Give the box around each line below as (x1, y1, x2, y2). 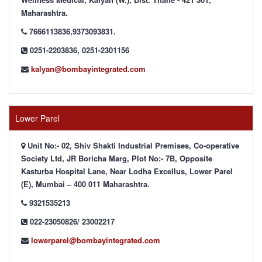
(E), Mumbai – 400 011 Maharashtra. (21, 178, 150, 189)
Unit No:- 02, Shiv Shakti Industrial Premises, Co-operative (25, 140, 239, 151)
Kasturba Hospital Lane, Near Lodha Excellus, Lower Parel (21, 166, 233, 177)
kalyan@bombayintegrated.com (31, 63, 146, 74)
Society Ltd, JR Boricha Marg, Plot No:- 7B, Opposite (21, 153, 212, 164)
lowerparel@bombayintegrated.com (31, 235, 160, 246)
